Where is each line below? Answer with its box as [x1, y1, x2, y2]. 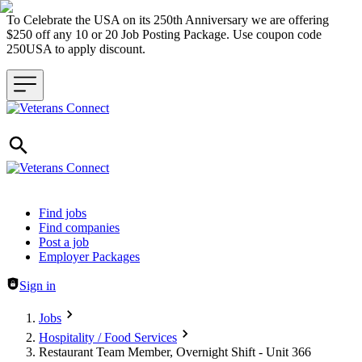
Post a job [39, 235, 89, 249]
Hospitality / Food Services [39, 330, 177, 344]
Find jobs [39, 206, 86, 220]
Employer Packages [39, 250, 140, 263]
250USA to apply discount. [6, 42, 152, 56]
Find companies [39, 221, 120, 234]
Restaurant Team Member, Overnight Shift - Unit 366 [39, 345, 311, 359]
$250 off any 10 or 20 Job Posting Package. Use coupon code [6, 27, 322, 41]
